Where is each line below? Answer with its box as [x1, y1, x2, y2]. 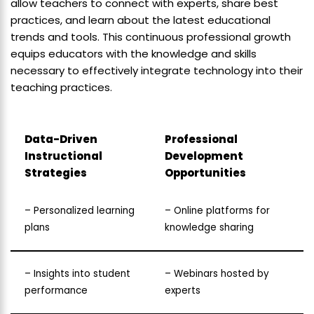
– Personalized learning [25, 203, 135, 217]
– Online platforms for [165, 203, 270, 217]
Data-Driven [25, 131, 97, 146]
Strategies [25, 165, 87, 180]
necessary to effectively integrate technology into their [11, 62, 303, 78]
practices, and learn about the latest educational [11, 12, 271, 27]
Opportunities [165, 165, 246, 180]
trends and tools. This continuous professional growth [11, 29, 291, 44]
